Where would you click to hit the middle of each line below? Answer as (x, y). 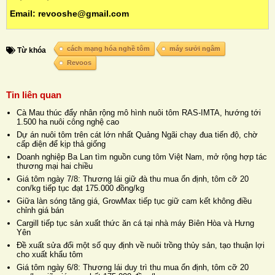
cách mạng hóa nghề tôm (108, 49)
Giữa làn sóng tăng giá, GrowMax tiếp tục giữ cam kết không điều (134, 201)
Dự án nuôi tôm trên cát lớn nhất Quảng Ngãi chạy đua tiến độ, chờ (137, 135)
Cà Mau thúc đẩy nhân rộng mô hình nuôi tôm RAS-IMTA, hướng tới (139, 113)
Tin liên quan (34, 95)
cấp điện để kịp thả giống (61, 144)
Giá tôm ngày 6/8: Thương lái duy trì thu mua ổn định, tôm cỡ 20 (133, 268)
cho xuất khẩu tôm (50, 255)
